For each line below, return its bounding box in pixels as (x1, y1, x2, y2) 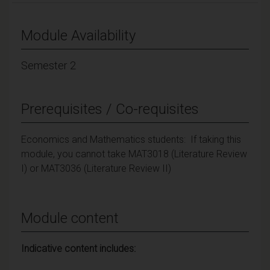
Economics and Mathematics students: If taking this (21, 133, 241, 145)
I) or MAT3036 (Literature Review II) (21, 162, 171, 174)
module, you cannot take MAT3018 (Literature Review (21, 148, 247, 160)
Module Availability (21, 27, 136, 44)
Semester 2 (21, 58, 76, 72)
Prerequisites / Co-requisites (21, 100, 199, 118)
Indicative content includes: (21, 242, 136, 254)
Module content (21, 209, 119, 227)
